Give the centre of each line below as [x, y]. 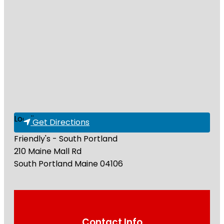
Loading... [31, 119]
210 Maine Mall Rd [48, 151]
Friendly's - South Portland [66, 138]
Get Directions [61, 122]
